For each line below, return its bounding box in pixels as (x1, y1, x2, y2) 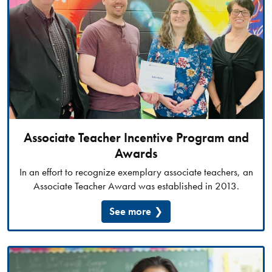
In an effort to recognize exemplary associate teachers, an (19, 165, 253, 178)
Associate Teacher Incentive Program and (23, 129, 249, 146)
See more (109, 204, 152, 218)
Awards (115, 145, 157, 161)
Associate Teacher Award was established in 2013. (33, 178, 239, 192)
